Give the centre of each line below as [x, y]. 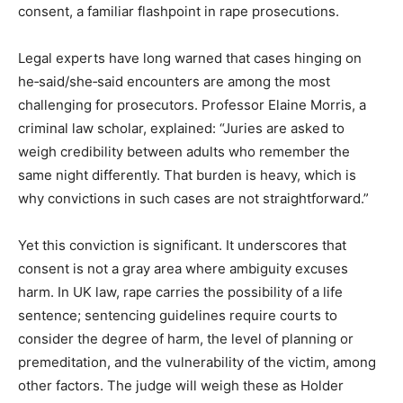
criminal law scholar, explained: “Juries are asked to [181, 128]
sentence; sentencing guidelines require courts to [178, 315]
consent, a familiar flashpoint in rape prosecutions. [179, 11]
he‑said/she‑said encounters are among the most [174, 81]
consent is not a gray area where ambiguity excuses [183, 268]
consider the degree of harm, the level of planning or [186, 338]
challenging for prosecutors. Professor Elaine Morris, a [192, 104]
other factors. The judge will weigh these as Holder [181, 385]
